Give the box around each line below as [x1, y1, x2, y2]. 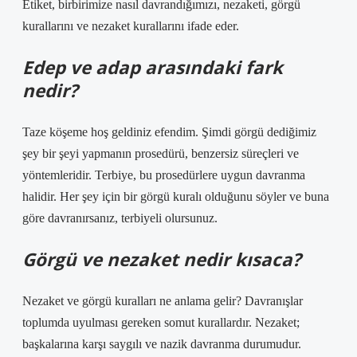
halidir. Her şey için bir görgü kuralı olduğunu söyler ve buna [22, 190, 329, 203]
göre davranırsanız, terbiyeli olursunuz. [22, 211, 218, 225]
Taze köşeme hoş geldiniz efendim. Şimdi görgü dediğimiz [22, 125, 316, 139]
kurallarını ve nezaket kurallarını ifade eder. [22, 19, 239, 33]
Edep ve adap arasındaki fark [22, 55, 283, 80]
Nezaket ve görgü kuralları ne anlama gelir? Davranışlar [22, 294, 303, 308]
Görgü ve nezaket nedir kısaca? [22, 247, 301, 272]
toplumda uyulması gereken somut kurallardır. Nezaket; [22, 316, 300, 329]
